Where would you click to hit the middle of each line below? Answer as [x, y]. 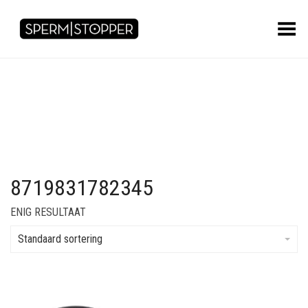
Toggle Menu [266, 24]
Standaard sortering [60, 239]
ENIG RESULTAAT [48, 212]
